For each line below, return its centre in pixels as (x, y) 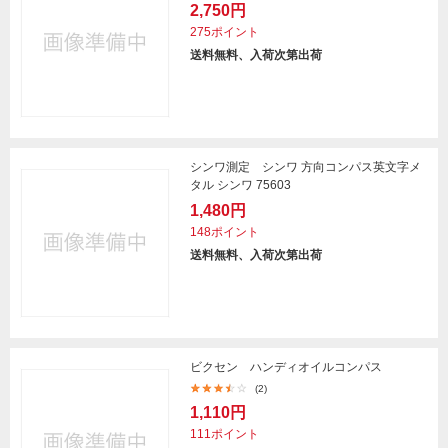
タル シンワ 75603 (240, 185)
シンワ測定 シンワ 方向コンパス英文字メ (305, 167)
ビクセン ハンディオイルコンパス (286, 367)
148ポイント (224, 232)
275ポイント (224, 32)
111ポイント (224, 434)
